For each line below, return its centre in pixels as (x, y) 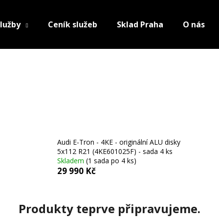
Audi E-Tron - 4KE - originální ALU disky (119, 142)
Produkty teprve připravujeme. (109, 209)
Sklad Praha (140, 24)
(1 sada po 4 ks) (111, 161)
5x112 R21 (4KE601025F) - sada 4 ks (115, 152)
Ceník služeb (73, 24)
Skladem (71, 161)
